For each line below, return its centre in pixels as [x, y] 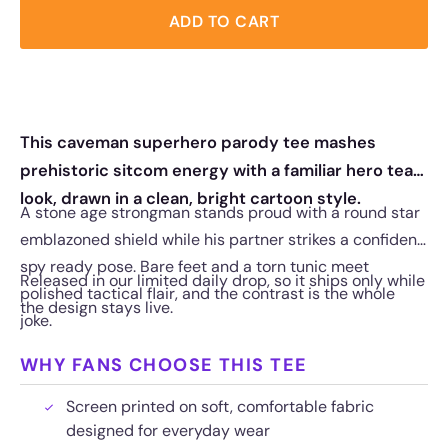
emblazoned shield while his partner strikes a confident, [223, 239]
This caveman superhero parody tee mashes [198, 142]
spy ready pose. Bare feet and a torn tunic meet [194, 266]
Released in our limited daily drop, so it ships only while [222, 280]
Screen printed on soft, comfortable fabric [220, 406]
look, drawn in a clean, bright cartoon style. [190, 198]
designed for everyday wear [168, 430]
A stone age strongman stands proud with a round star [220, 212]
